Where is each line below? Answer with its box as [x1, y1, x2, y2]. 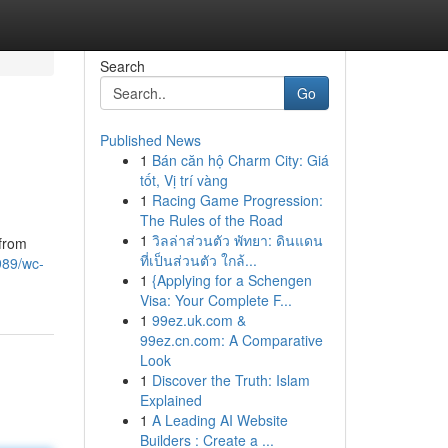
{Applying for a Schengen [151, 270, 312, 290]
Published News [99, 130, 201, 150]
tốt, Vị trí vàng [139, 170, 228, 190]
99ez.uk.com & [151, 310, 246, 330]
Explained [139, 390, 202, 410]
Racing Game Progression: [151, 190, 323, 210]
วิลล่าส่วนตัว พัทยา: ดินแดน [151, 230, 323, 250]
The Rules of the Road [139, 210, 283, 230]
